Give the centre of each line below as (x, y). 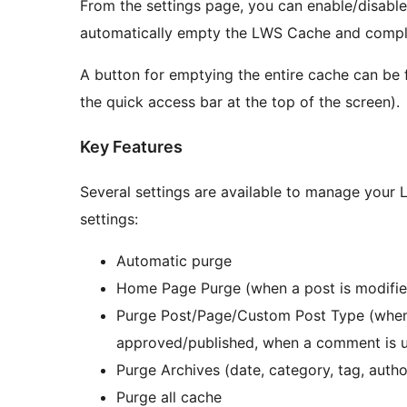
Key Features (131, 146)
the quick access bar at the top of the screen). (240, 101)
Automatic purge (174, 260)
